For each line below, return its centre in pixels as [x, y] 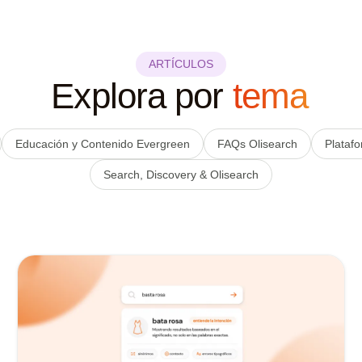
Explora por [142, 96]
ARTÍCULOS [181, 64]
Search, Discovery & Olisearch [181, 174]
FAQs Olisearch [257, 143]
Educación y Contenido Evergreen [102, 143]
